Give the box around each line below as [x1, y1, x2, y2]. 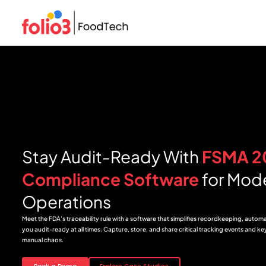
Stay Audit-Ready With [22, 146, 202, 167]
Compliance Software [22, 169, 202, 190]
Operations [22, 191, 111, 213]
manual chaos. [22, 236, 64, 244]
